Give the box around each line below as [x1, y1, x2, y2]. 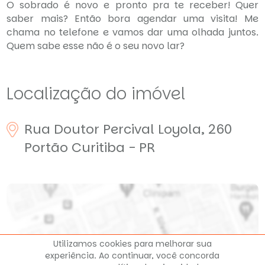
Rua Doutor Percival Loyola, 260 [24, 119, 232, 138]
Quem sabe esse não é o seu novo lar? [7, 38, 185, 53]
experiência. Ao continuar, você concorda [45, 250, 220, 261]
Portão [24, 138, 69, 157]
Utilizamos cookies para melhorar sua [53, 238, 212, 250]
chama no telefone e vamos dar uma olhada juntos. [7, 25, 258, 39]
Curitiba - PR [72, 138, 156, 157]
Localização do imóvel [7, 82, 186, 105]
